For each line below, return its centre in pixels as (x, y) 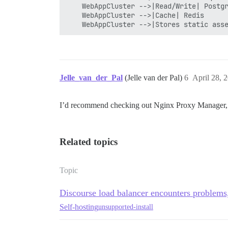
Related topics (89, 141)
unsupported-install (126, 207)
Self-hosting (79, 207)
